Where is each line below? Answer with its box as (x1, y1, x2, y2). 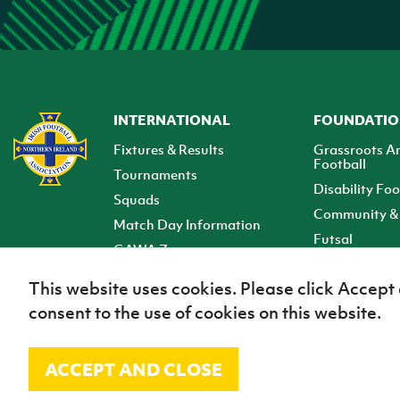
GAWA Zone (112, 240, 191, 259)
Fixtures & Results (112, 140, 224, 159)
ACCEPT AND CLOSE (45, 357, 222, 380)
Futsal (312, 229, 353, 248)
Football (312, 154, 366, 173)
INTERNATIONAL (112, 111, 230, 129)
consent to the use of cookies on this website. (29, 302, 381, 324)
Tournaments (112, 165, 197, 184)
